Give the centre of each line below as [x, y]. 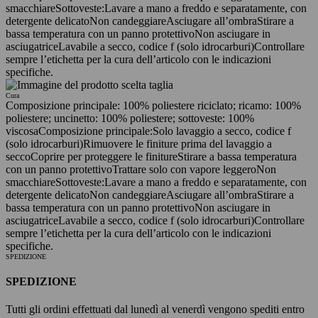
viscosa [22, 131]
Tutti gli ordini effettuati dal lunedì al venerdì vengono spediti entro [155, 309]
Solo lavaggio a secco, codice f [222, 131]
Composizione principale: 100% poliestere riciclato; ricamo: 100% [153, 105]
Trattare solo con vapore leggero [184, 169]
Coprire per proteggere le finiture [104, 156]
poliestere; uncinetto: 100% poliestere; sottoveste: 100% [130, 118]
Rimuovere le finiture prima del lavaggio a [177, 143]
